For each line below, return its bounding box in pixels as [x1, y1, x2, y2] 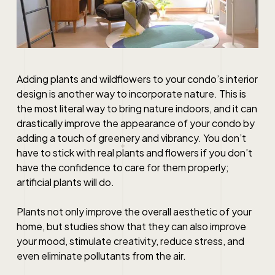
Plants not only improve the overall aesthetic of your [16, 205, 252, 219]
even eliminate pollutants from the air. [16, 249, 186, 263]
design [16, 87, 47, 101]
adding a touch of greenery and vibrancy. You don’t [16, 131, 246, 145]
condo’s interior [187, 72, 258, 86]
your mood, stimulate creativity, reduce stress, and [16, 234, 244, 248]
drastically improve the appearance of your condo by [16, 117, 255, 130]
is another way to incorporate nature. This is [47, 87, 246, 101]
